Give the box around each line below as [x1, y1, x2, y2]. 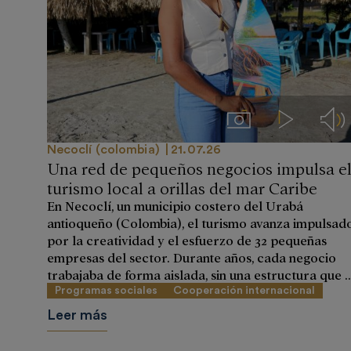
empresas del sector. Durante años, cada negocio [46, 249, 336, 266]
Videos [284, 110, 322, 125]
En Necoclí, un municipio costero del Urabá [46, 197, 303, 214]
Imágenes [237, 110, 289, 125]
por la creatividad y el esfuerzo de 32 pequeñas [46, 232, 327, 248]
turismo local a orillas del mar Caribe [46, 176, 317, 198]
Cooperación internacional [172, 285, 315, 297]
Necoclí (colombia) [46, 143, 163, 157]
